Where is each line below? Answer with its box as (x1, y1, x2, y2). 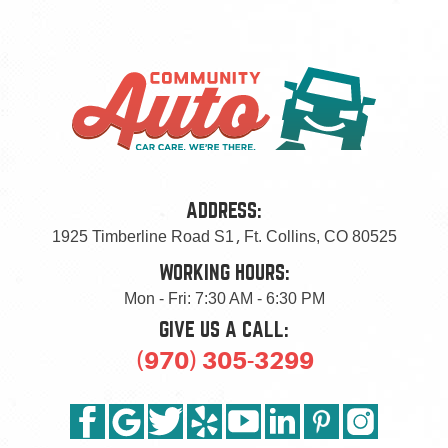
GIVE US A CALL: (159, 319, 289, 340)
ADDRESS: (186, 200, 262, 221)
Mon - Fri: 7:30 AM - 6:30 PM (123, 290, 325, 307)
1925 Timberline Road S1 (51, 228, 234, 245)
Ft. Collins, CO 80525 (243, 228, 397, 245)
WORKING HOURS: (158, 262, 290, 283)
